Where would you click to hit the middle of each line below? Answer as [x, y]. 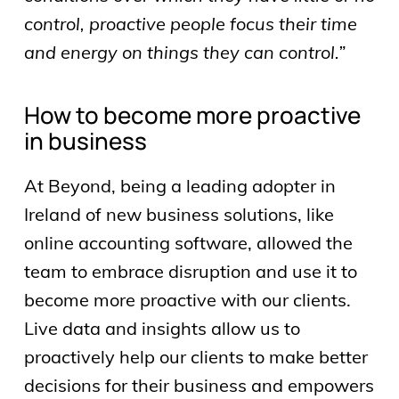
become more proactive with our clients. [187, 299]
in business [85, 140]
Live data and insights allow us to [162, 328]
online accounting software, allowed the [188, 242]
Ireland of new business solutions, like [179, 214]
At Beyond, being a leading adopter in [179, 185]
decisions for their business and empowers [199, 385]
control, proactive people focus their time [190, 23]
